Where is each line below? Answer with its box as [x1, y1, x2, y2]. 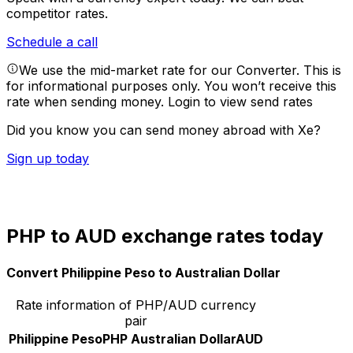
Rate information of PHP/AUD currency [16, 296, 256, 313]
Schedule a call [6, 34, 98, 50]
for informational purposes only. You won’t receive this [6, 78, 336, 95]
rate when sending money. [6, 94, 168, 110]
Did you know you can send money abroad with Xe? [6, 122, 321, 139]
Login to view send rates [168, 94, 313, 110]
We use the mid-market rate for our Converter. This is [19, 62, 341, 79]
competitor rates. [6, 6, 108, 22]
